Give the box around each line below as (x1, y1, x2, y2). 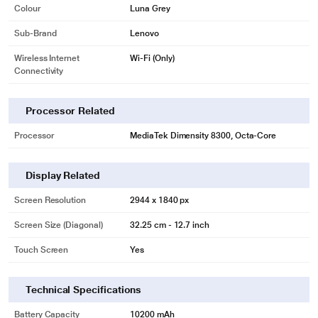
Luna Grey (130, 4, 170, 13)
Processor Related (26, 105, 115, 116)
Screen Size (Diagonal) (14, 220, 103, 230)
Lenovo (130, 28, 159, 38)
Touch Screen (14, 245, 69, 255)
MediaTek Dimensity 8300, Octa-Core (130, 131, 277, 141)
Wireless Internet (14, 53, 79, 63)
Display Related (26, 170, 100, 181)
